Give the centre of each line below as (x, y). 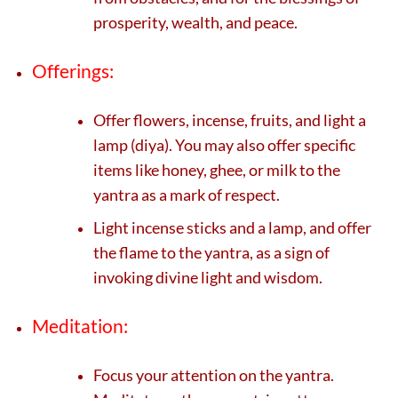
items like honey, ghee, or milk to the (217, 169)
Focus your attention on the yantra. (214, 374)
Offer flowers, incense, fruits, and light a (230, 119)
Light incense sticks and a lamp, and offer (233, 228)
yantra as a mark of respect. (187, 194)
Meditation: (80, 326)
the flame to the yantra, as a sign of (212, 253)
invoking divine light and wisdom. (208, 278)
